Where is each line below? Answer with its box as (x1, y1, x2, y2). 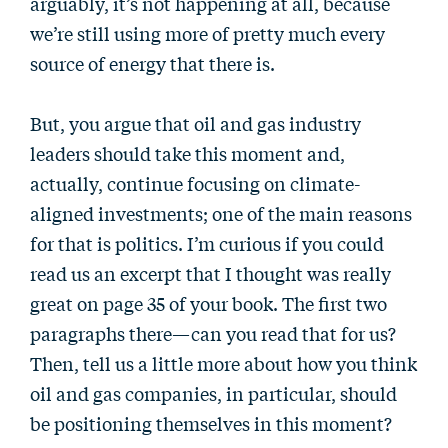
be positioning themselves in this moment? (30, 410, 392, 436)
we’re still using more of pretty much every (30, 20, 385, 46)
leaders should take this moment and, (30, 140, 345, 166)
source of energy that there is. (30, 50, 275, 76)
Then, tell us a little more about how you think (30, 350, 417, 376)
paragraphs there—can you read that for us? (30, 320, 396, 346)
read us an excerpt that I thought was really (30, 260, 391, 286)
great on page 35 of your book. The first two (30, 290, 387, 316)
